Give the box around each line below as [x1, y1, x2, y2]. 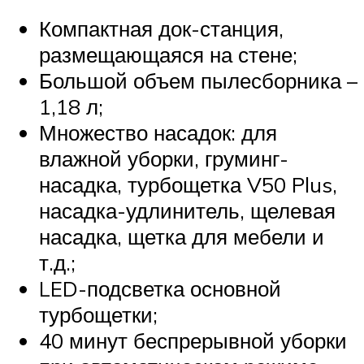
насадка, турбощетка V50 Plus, [39, 171, 337, 198]
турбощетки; [39, 301, 158, 328]
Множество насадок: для [39, 119, 277, 146]
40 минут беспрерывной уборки [39, 327, 347, 354]
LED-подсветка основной [39, 275, 281, 302]
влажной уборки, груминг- [39, 145, 288, 172]
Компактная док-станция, [39, 15, 284, 42]
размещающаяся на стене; [39, 41, 297, 68]
